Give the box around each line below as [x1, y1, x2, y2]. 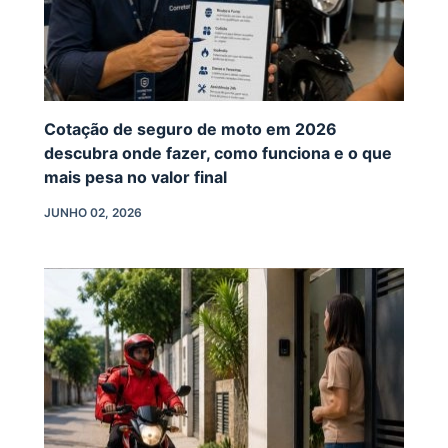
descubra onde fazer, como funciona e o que [44, 142, 392, 163]
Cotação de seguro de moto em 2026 [44, 118, 337, 139]
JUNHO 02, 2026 [44, 204, 142, 220]
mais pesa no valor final [44, 166, 227, 187]
